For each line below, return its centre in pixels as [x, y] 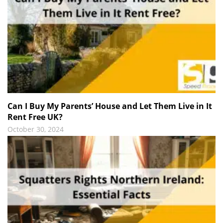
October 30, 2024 [36, 129]
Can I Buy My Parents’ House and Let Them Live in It [110, 106]
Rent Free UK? [35, 117]
